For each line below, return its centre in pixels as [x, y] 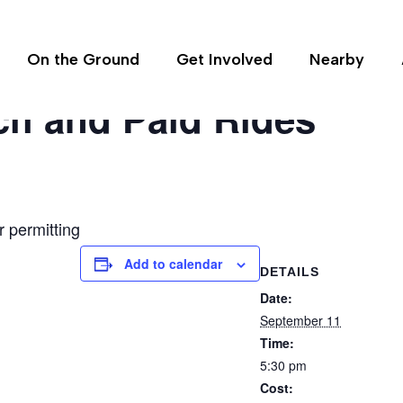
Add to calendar [173, 264]
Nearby [337, 60]
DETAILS [290, 272]
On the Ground [83, 60]
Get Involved [224, 60]
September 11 [300, 320]
